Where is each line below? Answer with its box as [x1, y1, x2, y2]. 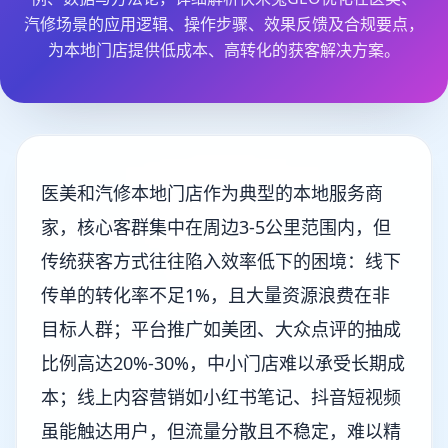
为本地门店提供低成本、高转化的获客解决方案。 [48, 39, 400, 61]
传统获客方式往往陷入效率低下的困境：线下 [41, 249, 401, 273]
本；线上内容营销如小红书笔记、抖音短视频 [41, 385, 401, 409]
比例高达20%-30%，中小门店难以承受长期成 [41, 351, 405, 375]
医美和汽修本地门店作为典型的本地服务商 [41, 181, 383, 205]
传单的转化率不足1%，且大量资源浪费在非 [41, 283, 390, 307]
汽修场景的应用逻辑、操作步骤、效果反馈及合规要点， [24, 13, 424, 35]
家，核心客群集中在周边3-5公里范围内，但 [41, 215, 391, 239]
